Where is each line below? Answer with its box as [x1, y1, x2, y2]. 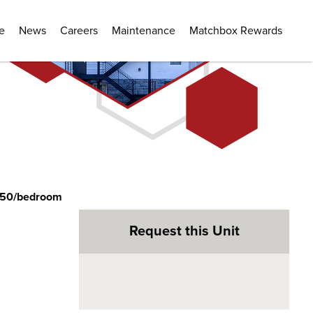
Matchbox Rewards [189, 23, 282, 38]
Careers [60, 23, 98, 38]
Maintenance [112, 23, 175, 38]
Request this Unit [129, 222, 240, 240]
